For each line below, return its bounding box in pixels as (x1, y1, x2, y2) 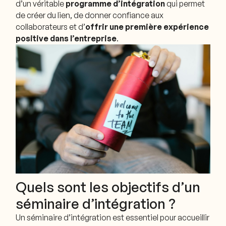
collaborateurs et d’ (16, 21, 86, 32)
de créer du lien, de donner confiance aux (16, 10, 164, 20)
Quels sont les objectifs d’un (16, 178, 201, 196)
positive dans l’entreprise (16, 33, 117, 43)
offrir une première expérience (85, 21, 209, 32)
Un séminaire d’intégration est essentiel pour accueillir (16, 212, 210, 223)
